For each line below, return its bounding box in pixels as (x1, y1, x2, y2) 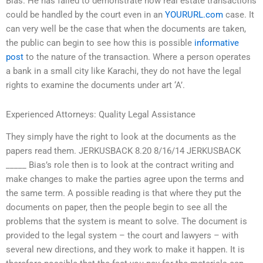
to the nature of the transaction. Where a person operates (23, 52, 251, 63)
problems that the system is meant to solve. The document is (6, 216, 247, 227)
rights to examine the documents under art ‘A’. (6, 80, 185, 91)
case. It (223, 9, 254, 21)
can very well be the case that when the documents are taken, (6, 23, 246, 35)
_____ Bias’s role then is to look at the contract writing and (6, 160, 234, 171)
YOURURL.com (165, 9, 223, 21)
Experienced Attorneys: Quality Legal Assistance (6, 109, 195, 120)
